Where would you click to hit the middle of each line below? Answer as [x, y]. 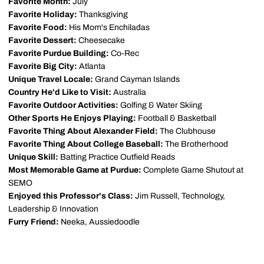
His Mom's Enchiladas [108, 27]
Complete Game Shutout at [192, 170]
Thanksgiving [103, 14]
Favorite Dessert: [42, 40]
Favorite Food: [38, 27]
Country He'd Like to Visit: [60, 92]
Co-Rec [124, 53]
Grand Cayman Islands [136, 79]
